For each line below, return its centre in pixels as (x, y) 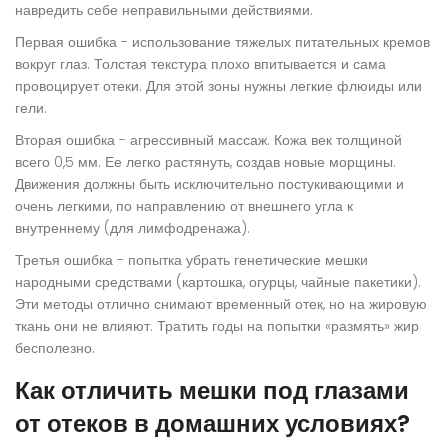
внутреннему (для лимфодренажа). (132, 228)
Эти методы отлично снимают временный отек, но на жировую (221, 304)
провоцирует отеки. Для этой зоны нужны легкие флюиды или (218, 86)
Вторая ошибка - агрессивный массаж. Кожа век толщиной (208, 140)
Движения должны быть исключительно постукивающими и (209, 184)
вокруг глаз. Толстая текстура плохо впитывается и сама (200, 64)
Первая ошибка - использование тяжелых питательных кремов (222, 42)
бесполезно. (55, 348)
